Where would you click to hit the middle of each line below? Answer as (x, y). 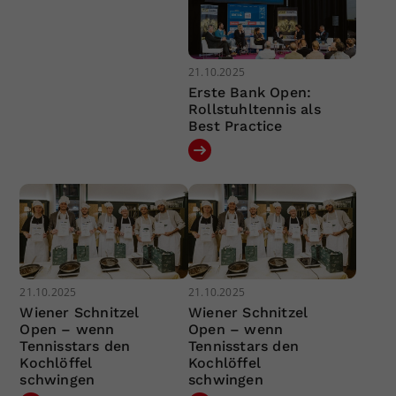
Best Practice (235, 126)
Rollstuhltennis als (254, 110)
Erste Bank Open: (250, 93)
